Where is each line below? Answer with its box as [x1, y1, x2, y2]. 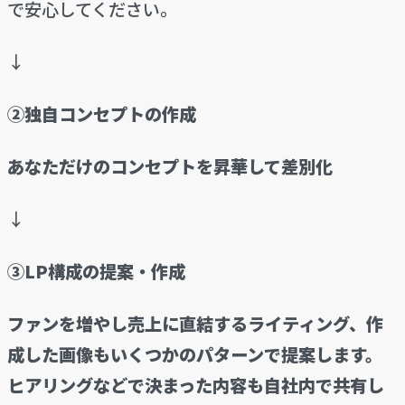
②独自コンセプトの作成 [6, 101, 196, 127]
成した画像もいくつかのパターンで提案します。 [6, 342, 382, 368]
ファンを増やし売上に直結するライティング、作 [6, 311, 383, 337]
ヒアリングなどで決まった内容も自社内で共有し [6, 372, 384, 399]
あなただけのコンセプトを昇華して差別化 [6, 154, 333, 180]
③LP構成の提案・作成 [6, 259, 185, 285]
